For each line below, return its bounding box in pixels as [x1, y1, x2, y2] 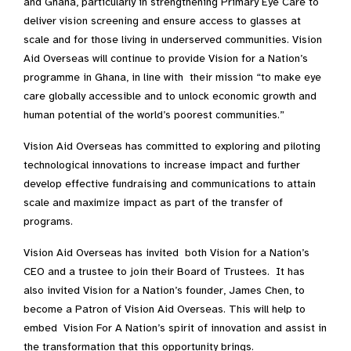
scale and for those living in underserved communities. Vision [24, 33, 322, 46]
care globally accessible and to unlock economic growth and [24, 89, 317, 103]
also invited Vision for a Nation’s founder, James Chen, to [24, 284, 305, 297]
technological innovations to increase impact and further [24, 158, 300, 172]
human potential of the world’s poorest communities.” [24, 108, 284, 121]
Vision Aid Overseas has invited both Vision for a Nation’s [24, 246, 309, 259]
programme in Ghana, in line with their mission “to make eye [24, 71, 321, 84]
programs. [24, 215, 73, 228]
